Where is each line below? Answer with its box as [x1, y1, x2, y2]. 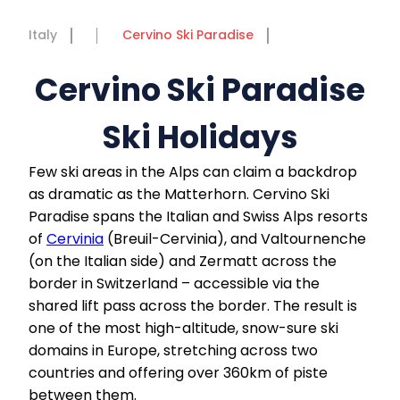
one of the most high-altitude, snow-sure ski [29, 318, 338, 338]
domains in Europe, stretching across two [29, 340, 318, 361]
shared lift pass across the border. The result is [29, 296, 357, 316]
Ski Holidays [102, 115, 298, 159]
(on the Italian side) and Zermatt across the [29, 251, 337, 271]
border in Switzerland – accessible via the [29, 273, 320, 294]
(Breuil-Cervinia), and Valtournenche [104, 229, 366, 249]
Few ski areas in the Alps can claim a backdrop [29, 162, 357, 182]
